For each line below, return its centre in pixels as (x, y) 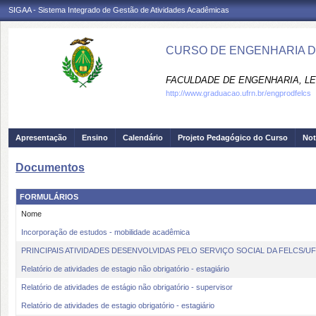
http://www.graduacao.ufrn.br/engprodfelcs (238, 93)
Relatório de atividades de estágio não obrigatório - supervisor (127, 287)
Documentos (50, 168)
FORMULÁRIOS (49, 197)
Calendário (143, 138)
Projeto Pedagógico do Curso (233, 138)
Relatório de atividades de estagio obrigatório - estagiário (118, 305)
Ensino (95, 138)
